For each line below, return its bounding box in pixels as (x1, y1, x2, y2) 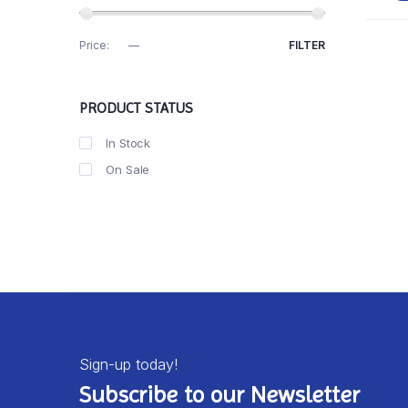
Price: (79, 38, 112, 53)
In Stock (106, 136, 151, 151)
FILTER (289, 38, 325, 53)
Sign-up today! (79, 355, 178, 374)
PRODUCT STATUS (79, 99, 193, 117)
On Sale (106, 162, 150, 178)
